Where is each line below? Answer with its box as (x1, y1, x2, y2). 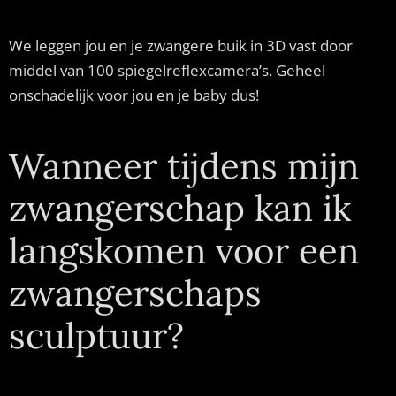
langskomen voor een (9, 227, 359, 273)
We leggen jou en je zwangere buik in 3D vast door (9, 34, 353, 56)
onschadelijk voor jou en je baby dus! (9, 84, 259, 105)
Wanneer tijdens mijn (9, 142, 359, 188)
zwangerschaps (9, 270, 262, 316)
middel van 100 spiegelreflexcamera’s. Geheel (9, 59, 325, 80)
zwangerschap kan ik (9, 185, 351, 231)
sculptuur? (9, 312, 184, 358)
